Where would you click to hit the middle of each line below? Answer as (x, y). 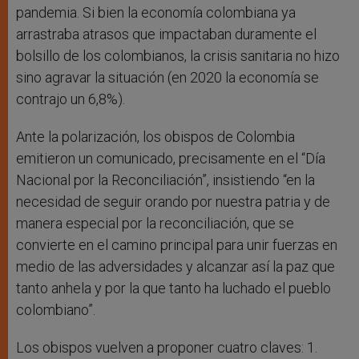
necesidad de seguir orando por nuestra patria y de (173, 202)
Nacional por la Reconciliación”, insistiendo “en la (165, 180)
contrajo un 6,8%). (71, 99)
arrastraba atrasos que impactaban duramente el (166, 34)
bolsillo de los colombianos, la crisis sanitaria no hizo (178, 56)
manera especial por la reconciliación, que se (155, 224)
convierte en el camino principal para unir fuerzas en (177, 245)
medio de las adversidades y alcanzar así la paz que (175, 267)
